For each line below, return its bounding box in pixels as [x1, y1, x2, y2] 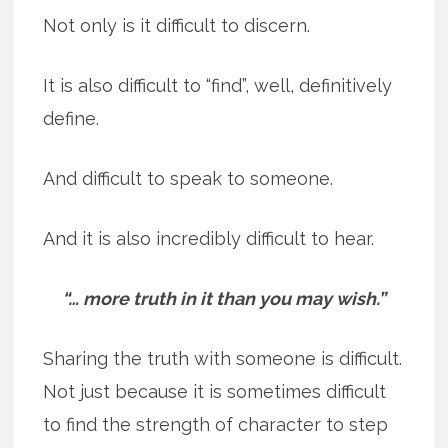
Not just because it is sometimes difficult [43, 380, 387, 402]
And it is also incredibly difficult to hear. [43, 227, 375, 249]
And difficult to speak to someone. [43, 167, 334, 189]
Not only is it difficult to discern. [43, 14, 311, 36]
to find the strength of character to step [43, 413, 389, 435]
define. [43, 107, 100, 129]
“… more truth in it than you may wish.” [61, 287, 386, 309]
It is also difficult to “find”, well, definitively [43, 74, 393, 96]
